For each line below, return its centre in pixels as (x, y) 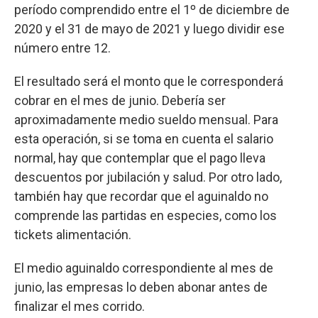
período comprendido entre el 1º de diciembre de (152, 9)
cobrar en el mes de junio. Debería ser (120, 100)
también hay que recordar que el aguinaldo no (141, 196)
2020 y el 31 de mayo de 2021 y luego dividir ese (149, 28)
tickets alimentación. (73, 234)
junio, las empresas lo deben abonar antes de (141, 287)
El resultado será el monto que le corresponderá (149, 81)
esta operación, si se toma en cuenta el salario (144, 138)
